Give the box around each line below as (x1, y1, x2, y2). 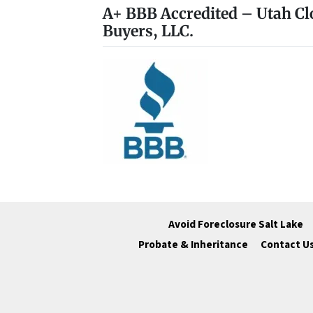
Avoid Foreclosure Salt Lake (168, 217, 303, 233)
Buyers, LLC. (103, 21, 194, 41)
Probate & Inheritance (138, 237, 248, 253)
